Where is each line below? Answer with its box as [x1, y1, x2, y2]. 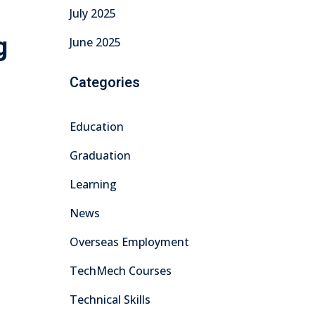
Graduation [69, 148, 131, 163]
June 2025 [69, 34, 121, 50]
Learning [69, 176, 117, 192]
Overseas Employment [69, 234, 189, 250]
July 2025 [69, 6, 116, 21]
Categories [69, 72, 140, 93]
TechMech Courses [69, 263, 172, 278]
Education [69, 119, 124, 134]
